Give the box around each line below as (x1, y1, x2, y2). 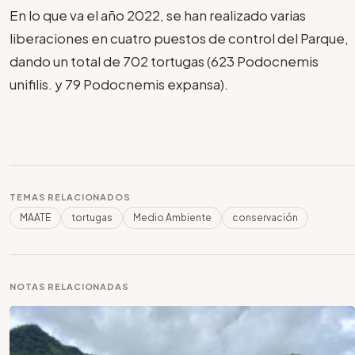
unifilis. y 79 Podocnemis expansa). (10, 75, 228, 94)
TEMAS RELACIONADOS (10, 191, 131, 202)
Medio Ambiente (133, 211, 212, 223)
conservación (232, 211, 298, 223)
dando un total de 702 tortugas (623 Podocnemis (10, 52, 319, 71)
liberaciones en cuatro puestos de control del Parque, (10, 29, 349, 48)
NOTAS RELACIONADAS (10, 281, 129, 292)
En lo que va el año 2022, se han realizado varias (10, 6, 306, 25)
